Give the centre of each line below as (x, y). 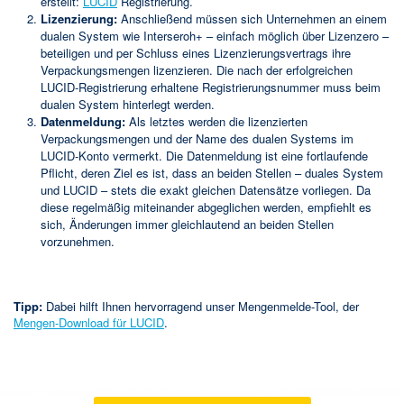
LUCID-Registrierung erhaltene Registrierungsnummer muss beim (211, 87)
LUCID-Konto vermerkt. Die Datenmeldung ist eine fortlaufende (204, 156)
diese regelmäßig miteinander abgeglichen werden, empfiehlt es (206, 207)
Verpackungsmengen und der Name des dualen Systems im (197, 139)
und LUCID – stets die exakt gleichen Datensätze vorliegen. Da (206, 190)
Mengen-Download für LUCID (89, 323)
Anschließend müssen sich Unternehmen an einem (252, 19)
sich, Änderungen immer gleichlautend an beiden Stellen (187, 225)
